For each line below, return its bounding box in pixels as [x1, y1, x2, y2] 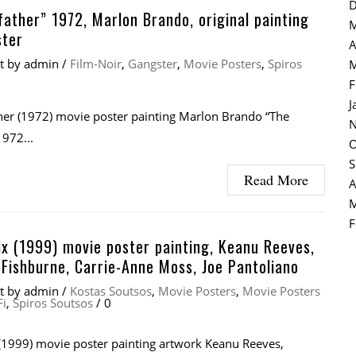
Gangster [128, 55, 177, 72]
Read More [244, 169, 308, 189]
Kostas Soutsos [70, 282, 152, 299]
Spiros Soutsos [13, 294, 93, 311]
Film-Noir [70, 55, 122, 72]
